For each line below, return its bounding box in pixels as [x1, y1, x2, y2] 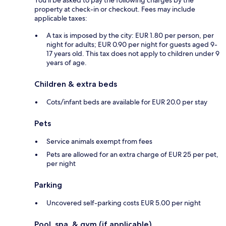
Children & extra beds [34, 79, 117, 89]
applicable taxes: [34, 13, 87, 23]
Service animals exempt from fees [46, 136, 152, 146]
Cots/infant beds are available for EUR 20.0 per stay [46, 97, 207, 106]
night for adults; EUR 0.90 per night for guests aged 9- [46, 39, 217, 49]
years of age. [46, 58, 87, 67]
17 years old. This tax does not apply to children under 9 [46, 48, 219, 58]
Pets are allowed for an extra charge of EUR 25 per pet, [46, 149, 218, 159]
